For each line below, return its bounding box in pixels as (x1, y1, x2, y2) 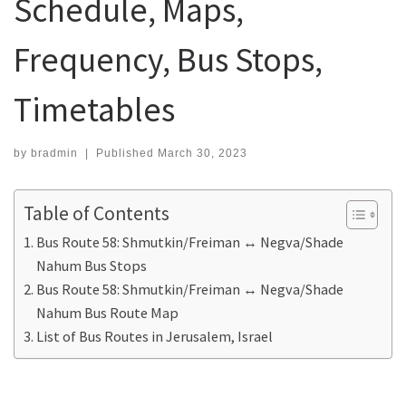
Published (95, 146, 158, 159)
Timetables (14, 88, 175, 131)
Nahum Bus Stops (36, 256, 148, 275)
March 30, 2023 (157, 146, 247, 159)
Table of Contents (24, 200, 169, 226)
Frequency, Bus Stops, (14, 38, 323, 82)
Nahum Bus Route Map (36, 303, 179, 322)
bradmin (31, 146, 78, 159)
